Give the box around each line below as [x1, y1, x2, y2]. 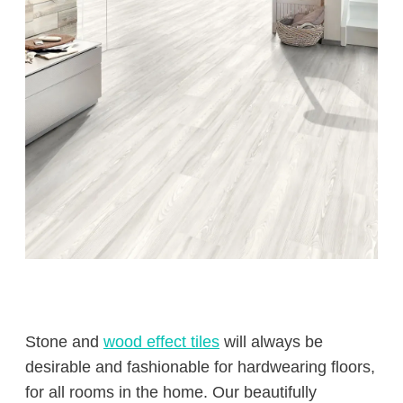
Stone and [25, 333, 103, 351]
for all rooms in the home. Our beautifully [25, 383, 317, 401]
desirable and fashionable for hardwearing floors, [25, 358, 375, 376]
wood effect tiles [103, 333, 219, 351]
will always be [219, 333, 323, 351]
